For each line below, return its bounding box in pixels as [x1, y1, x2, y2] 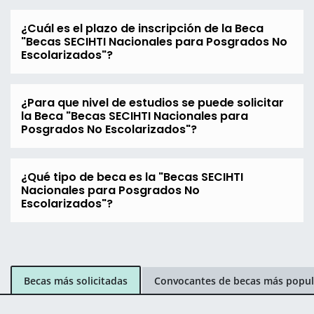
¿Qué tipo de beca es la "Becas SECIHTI [21, 169, 243, 186]
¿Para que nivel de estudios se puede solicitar [21, 95, 284, 111]
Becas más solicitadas [24, 273, 128, 287]
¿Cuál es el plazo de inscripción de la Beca [21, 20, 264, 37]
